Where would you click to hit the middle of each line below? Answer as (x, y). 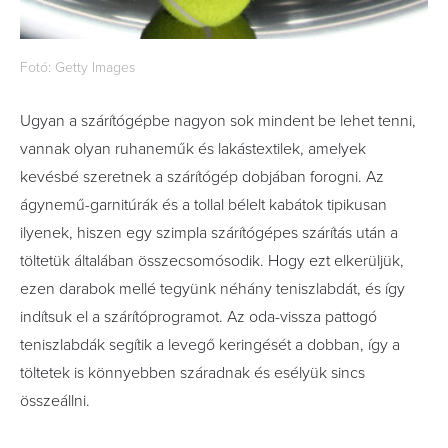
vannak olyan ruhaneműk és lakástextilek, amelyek (193, 149)
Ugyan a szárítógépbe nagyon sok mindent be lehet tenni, (218, 121)
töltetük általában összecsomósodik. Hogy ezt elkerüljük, (212, 261)
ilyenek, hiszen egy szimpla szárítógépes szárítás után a (209, 233)
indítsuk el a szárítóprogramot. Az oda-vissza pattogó (198, 317)
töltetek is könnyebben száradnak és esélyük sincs (192, 373)
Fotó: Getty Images (77, 67)
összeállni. (55, 401)
